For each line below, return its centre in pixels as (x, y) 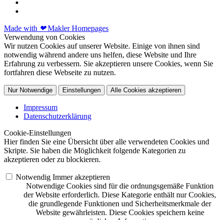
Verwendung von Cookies (44, 37)
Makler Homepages (77, 28)
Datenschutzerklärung (57, 116)
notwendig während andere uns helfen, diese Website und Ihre (100, 55)
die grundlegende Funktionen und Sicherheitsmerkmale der (120, 204)
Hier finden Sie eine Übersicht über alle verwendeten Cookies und (107, 142)
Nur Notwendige (30, 90)
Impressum (41, 108)
